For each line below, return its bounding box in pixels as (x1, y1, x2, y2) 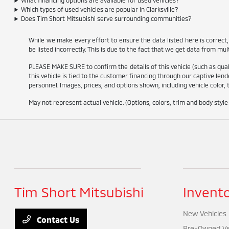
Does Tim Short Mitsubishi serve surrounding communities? (21, 15, 192, 22)
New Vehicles (182, 209, 226, 218)
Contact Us (35, 215, 80, 224)
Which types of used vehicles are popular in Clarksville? (21, 6, 179, 13)
